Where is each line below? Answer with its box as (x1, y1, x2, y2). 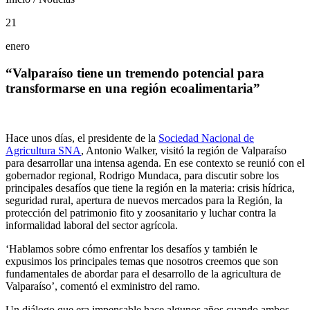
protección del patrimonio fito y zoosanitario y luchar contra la (6, 207, 276, 219)
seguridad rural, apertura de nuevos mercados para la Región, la (6, 194, 282, 207)
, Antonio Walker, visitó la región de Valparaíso (81, 145, 286, 157)
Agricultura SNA (6, 145, 81, 157)
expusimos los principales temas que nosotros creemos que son (6, 255, 278, 268)
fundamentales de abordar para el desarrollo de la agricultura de (6, 268, 281, 280)
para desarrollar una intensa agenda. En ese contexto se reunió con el (6, 157, 304, 170)
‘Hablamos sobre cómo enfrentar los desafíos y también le (6, 243, 257, 255)
